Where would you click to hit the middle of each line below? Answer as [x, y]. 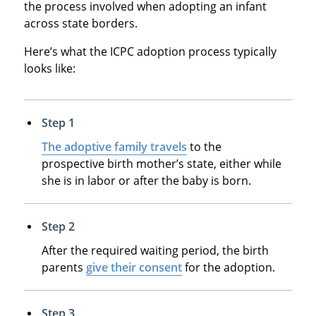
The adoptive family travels [114, 146]
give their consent [134, 267]
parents [63, 267]
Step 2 [58, 226]
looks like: [49, 68]
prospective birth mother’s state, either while [161, 163]
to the [204, 146]
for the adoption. [228, 267]
